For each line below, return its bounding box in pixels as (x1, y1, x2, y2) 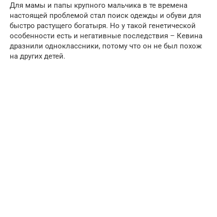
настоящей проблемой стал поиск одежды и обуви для (10, 11, 201, 20)
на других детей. (10, 51, 65, 61)
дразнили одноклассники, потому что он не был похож (10, 41, 201, 50)
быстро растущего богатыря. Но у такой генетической (10, 21, 196, 30)
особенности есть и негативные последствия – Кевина (10, 31, 202, 40)
